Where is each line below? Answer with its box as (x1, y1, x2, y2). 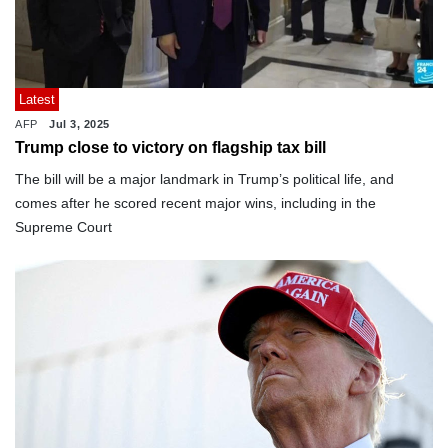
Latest (19, 91, 55, 107)
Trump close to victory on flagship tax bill (15, 138, 326, 156)
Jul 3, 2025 (49, 117, 110, 130)
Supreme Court (15, 218, 112, 235)
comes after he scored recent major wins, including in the (15, 194, 376, 211)
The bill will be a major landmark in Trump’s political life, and (15, 170, 394, 187)
